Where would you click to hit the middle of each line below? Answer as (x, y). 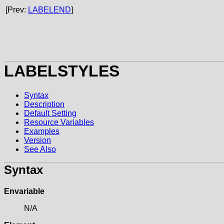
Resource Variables (59, 122)
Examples (42, 131)
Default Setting (50, 113)
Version (37, 140)
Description (44, 104)
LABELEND (49, 10)
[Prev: (17, 10)
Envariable (24, 191)
